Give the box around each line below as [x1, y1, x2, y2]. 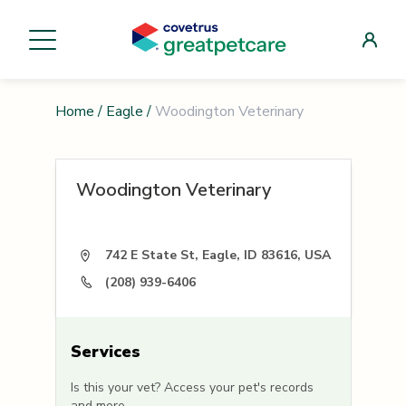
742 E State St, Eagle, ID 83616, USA [104, 246, 331, 265]
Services [70, 341, 140, 363]
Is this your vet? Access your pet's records [70, 379, 314, 397]
